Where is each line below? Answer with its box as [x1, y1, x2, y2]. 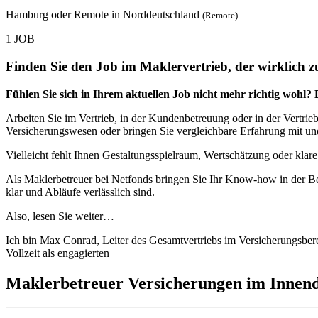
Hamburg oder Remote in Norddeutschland [6, 9, 202, 21]
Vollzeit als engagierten [6, 246, 109, 259]
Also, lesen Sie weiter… [6, 209, 114, 222]
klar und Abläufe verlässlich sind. [6, 185, 155, 198]
